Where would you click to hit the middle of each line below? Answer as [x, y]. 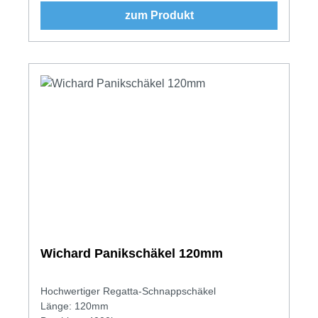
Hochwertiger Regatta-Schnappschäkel [128, 291]
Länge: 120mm [75, 306]
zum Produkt [159, 15]
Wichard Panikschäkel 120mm [132, 253]
